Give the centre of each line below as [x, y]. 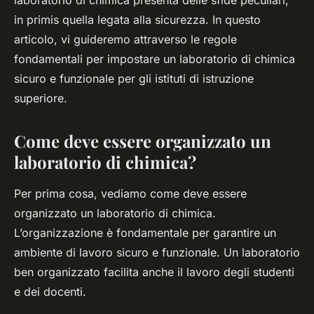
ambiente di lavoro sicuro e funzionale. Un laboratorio [157, 253]
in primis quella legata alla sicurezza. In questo [137, 20]
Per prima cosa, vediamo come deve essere [130, 194]
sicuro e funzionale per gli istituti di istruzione [134, 79]
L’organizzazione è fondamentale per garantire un [145, 233]
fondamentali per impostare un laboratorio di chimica [155, 59]
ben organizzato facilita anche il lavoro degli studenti [154, 272]
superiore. [41, 98]
